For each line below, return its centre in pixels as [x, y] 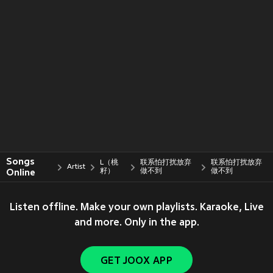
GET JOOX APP [136, 261]
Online [21, 172]
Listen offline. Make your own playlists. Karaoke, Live [136, 208]
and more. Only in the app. [136, 223]
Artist [76, 167]
